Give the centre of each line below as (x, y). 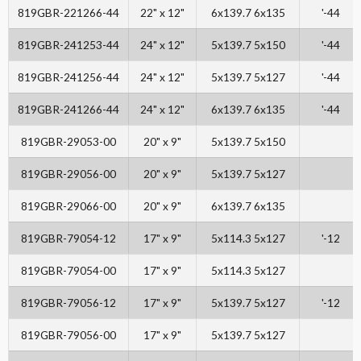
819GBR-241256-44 (68, 77)
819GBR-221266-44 (68, 13)
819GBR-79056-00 (68, 335)
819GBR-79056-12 (68, 303)
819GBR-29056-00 (68, 174)
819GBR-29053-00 (68, 142)
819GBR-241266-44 (68, 110)
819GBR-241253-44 (68, 45)
